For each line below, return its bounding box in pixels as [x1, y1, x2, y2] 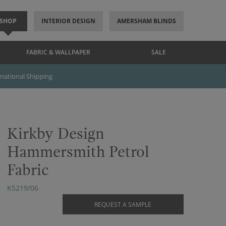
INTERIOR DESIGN [41, 17, 95, 25]
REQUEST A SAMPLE [94, 200, 151, 209]
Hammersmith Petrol [7, 143, 149, 161]
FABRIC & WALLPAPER [26, 48, 90, 56]
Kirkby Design [7, 125, 104, 143]
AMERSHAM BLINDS [117, 17, 176, 25]
